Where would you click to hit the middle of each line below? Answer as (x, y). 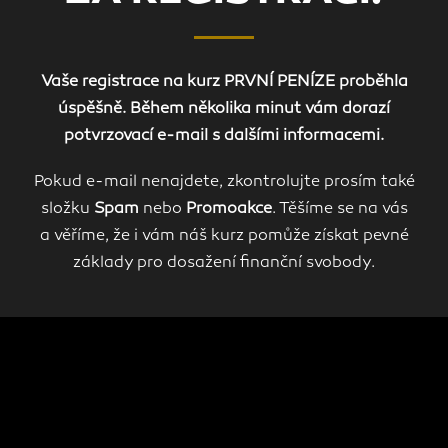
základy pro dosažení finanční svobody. (224, 264)
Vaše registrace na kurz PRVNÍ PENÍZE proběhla (224, 83)
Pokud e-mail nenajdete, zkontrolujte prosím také (224, 183)
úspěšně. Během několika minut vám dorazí (224, 110)
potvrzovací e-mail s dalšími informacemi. (224, 137)
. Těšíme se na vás (339, 210)
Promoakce (228, 210)
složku (67, 210)
